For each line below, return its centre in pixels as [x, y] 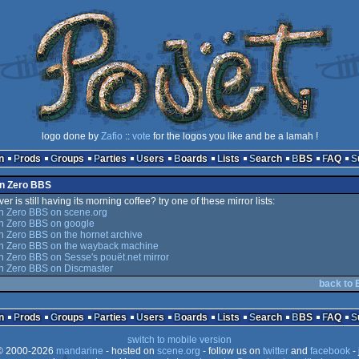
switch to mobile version [179, 340]
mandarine [79, 351]
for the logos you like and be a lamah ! [234, 136]
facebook [330, 351]
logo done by [71, 136]
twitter [275, 351]
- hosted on [130, 351]
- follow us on [231, 351]
